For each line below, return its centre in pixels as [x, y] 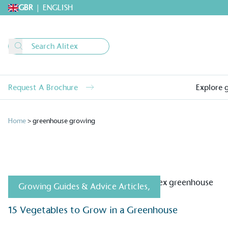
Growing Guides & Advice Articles [83, 187]
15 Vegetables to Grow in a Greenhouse [93, 210]
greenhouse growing [64, 121]
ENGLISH [58, 7]
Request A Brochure [43, 87]
